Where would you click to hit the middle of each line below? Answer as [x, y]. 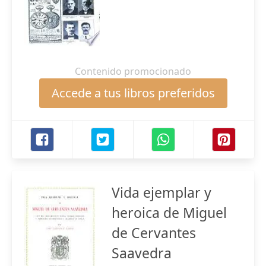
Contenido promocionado [133, 71]
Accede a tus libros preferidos [133, 93]
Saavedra [142, 253]
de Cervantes [154, 233]
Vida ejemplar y [161, 192]
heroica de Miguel [169, 213]
